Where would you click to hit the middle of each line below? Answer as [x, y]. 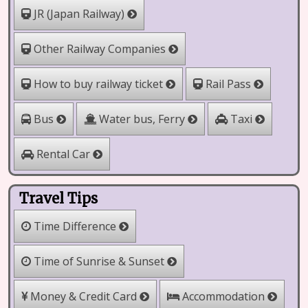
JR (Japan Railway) [79, 14]
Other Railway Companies [100, 49]
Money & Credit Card [84, 296]
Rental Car [63, 154]
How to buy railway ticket [98, 84]
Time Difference [75, 226]
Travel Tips [58, 198]
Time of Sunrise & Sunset [99, 261]
